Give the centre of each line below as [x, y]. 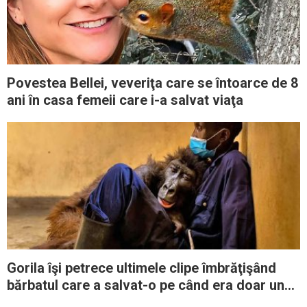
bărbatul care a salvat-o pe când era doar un [146, 285]
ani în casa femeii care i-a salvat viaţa [125, 100]
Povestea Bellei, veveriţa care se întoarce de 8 [152, 83]
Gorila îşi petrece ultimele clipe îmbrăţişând [142, 268]
